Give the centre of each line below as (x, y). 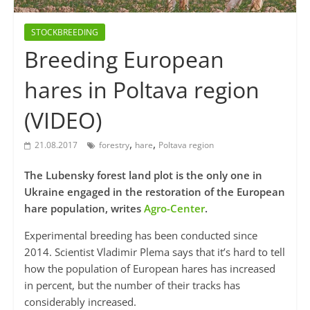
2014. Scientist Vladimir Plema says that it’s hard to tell (154, 252)
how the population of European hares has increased (149, 269)
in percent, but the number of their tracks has (132, 285)
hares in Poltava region (142, 90)
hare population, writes (84, 209)
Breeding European (124, 60)
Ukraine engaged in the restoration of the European (154, 192)
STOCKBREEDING (64, 33)
